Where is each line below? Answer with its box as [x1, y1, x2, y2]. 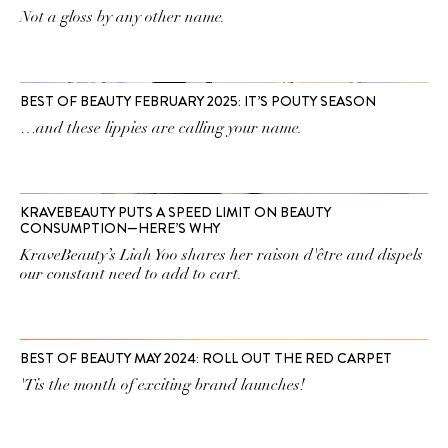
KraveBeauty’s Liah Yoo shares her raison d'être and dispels [20, 245, 423, 265]
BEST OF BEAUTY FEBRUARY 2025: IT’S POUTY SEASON [20, 91, 376, 111]
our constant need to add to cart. [20, 264, 242, 284]
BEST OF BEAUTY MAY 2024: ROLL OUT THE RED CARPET [20, 348, 392, 368]
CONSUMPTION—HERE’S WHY [20, 218, 220, 238]
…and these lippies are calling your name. [20, 118, 302, 138]
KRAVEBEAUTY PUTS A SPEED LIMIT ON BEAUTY [20, 202, 331, 222]
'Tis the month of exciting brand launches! [20, 375, 305, 395]
